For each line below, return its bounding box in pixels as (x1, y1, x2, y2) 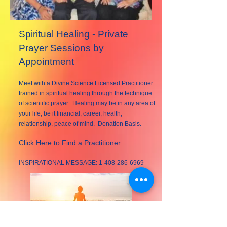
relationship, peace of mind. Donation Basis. (19, 120, 141, 127)
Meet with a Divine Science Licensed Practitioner (19, 80, 153, 87)
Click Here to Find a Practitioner (19, 139, 121, 147)
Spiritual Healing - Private (19, 29, 128, 40)
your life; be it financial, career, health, (19, 110, 122, 117)
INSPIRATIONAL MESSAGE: (19, 159, 99, 166)
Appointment (19, 56, 74, 67)
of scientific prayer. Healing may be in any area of (19, 100, 155, 107)
